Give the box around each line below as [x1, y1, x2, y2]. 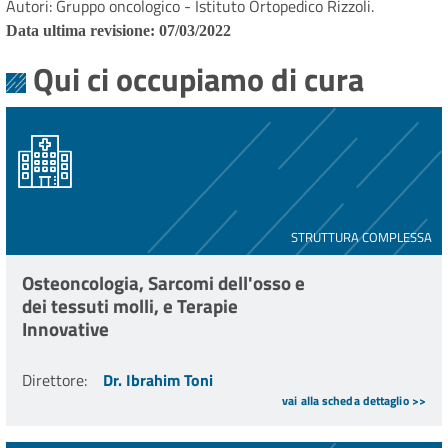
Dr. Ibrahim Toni [103, 367, 213, 392]
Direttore [22, 367, 84, 392]
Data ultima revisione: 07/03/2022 [6, 22, 231, 40]
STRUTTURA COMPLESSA [290, 226, 432, 247]
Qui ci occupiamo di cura [32, 55, 364, 104]
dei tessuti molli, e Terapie [22, 291, 238, 321]
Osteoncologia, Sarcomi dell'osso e [22, 268, 305, 298]
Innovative [22, 314, 109, 344]
